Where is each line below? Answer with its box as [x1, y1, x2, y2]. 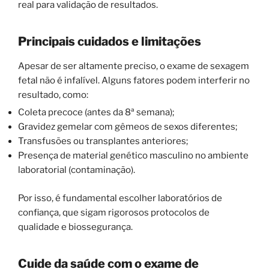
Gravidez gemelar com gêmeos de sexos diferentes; [18, 121, 237, 133]
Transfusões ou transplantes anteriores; [18, 136, 188, 147]
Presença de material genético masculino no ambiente [18, 150, 249, 162]
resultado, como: [18, 89, 88, 101]
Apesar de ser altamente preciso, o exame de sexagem [18, 61, 249, 72]
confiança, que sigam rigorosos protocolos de [18, 207, 210, 218]
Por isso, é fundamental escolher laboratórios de [18, 192, 222, 204]
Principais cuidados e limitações [18, 34, 201, 49]
